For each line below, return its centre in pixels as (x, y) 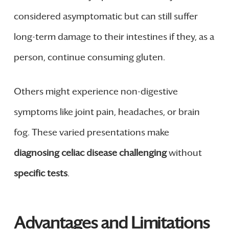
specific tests (40, 173)
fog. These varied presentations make (91, 132)
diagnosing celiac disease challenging (90, 153)
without (184, 153)
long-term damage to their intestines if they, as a (114, 37)
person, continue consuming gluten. (89, 57)
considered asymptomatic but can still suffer (106, 16)
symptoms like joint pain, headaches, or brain (107, 112)
